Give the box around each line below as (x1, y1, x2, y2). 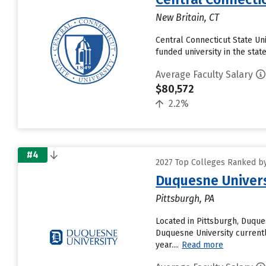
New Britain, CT (156, 12, 220, 23)
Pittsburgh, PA (156, 193, 215, 204)
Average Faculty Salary (156, 69, 254, 80)
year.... (156, 240, 179, 250)
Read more (182, 240, 224, 250)
